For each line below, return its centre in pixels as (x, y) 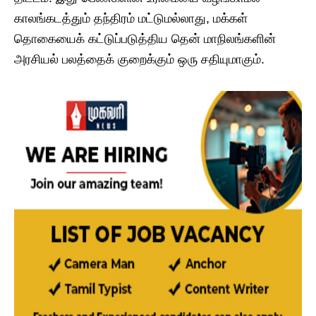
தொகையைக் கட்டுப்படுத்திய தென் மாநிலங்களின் (145, 39)
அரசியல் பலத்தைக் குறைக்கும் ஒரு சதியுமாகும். (139, 60)
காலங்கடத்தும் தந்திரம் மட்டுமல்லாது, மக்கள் (131, 19)
